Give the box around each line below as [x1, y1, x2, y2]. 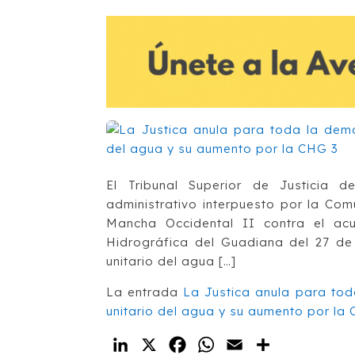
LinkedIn [132, 336, 190, 353]
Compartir [274, 336, 343, 353]
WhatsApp [217, 336, 287, 353]
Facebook [189, 336, 257, 353]
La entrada [106, 284, 184, 300]
